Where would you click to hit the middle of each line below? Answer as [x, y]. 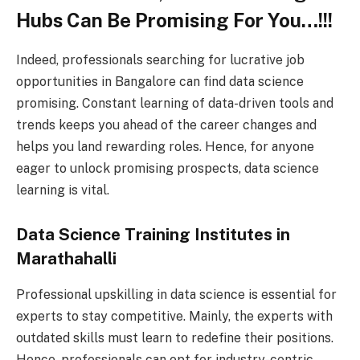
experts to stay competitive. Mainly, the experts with [174, 316]
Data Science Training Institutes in [153, 235]
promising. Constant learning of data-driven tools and [175, 103]
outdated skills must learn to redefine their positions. [175, 337]
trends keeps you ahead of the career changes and [166, 125]
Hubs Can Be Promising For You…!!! [174, 20]
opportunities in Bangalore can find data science [160, 81]
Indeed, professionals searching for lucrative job [160, 59]
